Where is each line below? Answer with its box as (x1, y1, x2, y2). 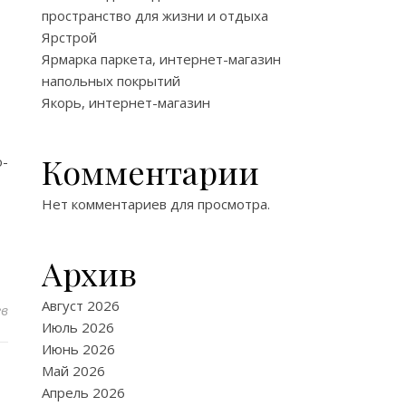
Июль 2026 (42, 318, 114, 336)
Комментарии (42, 150, 259, 193)
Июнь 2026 (42, 340, 115, 358)
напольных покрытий (42, 72, 180, 90)
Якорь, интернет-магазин (42, 93, 210, 111)
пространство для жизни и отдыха (42, 6, 268, 24)
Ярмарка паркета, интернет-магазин (42, 50, 281, 68)
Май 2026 (42, 362, 105, 380)
